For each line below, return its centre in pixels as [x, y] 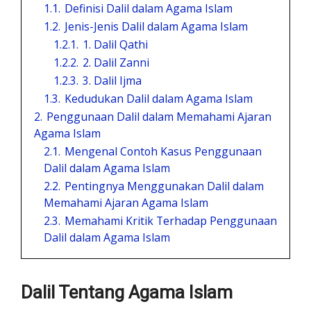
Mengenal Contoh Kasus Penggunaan [163, 151]
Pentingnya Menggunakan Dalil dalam [164, 186]
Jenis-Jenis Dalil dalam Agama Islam [156, 26]
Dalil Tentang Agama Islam [127, 292]
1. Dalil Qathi [115, 44]
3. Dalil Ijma [112, 81]
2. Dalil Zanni [116, 62]
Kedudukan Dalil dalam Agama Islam [159, 99]
